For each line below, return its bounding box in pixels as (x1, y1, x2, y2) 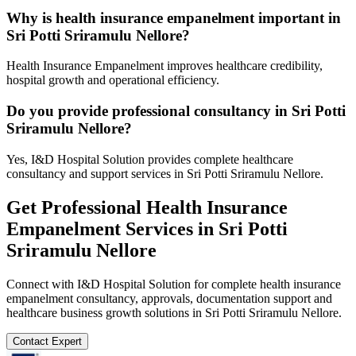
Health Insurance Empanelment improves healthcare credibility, (6, 59, 323, 73)
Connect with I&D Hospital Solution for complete (6, 277, 260, 291)
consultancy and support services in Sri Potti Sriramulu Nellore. (6, 166, 323, 180)
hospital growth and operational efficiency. (6, 73, 219, 87)
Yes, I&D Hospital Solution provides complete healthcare (6, 152, 293, 166)
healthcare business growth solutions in (6, 305, 205, 319)
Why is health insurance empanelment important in (6, 9, 341, 26)
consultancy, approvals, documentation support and (73, 291, 332, 305)
